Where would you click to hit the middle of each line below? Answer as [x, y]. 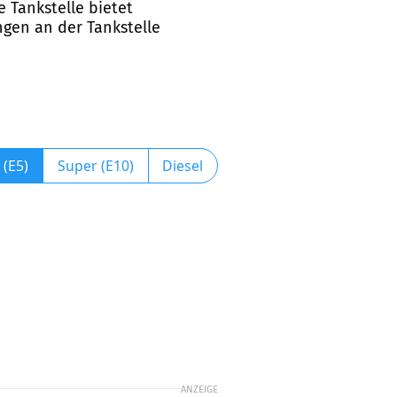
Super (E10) [95, 165]
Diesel [183, 165]
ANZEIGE [199, 389]
